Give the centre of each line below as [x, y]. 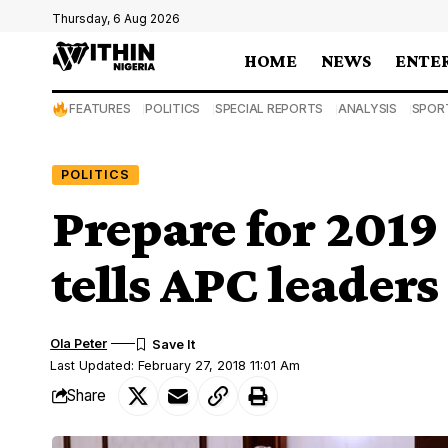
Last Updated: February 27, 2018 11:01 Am [175, 365]
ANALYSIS [367, 108]
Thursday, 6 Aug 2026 [116, 18]
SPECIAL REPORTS [269, 108]
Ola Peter [79, 343]
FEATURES [100, 108]
